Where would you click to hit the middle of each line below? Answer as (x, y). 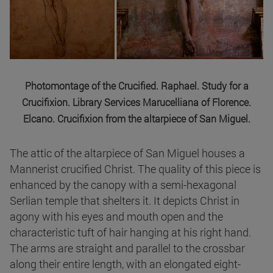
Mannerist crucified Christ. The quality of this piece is (135, 169)
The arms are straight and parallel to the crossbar (127, 248)
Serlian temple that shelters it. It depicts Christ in (125, 201)
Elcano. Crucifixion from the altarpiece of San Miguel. (136, 119)
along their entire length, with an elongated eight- (125, 264)
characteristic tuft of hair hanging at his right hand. (130, 232)
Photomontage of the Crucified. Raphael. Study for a (136, 86)
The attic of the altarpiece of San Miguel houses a (127, 153)
